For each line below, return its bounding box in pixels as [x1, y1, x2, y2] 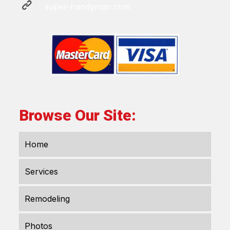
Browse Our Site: [19, 106, 136, 124]
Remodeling [25, 193, 70, 204]
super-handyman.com [45, 1, 130, 12]
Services [25, 166, 58, 177]
